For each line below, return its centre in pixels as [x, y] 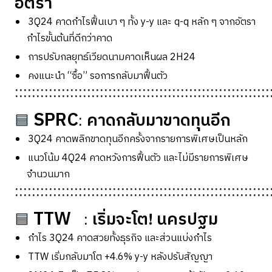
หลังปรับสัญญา [182, 257]
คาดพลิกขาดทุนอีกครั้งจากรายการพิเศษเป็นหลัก [151, 139]
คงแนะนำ [46, 76]
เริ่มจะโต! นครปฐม [155, 220]
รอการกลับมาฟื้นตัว [129, 76]
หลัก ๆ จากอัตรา [223, 22]
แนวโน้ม [45, 158]
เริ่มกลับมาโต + [80, 257]
